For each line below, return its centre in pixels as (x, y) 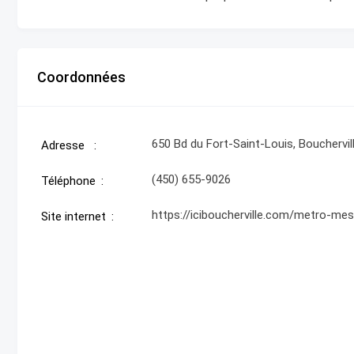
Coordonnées (81, 77)
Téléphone (68, 181)
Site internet (73, 216)
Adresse (63, 145)
